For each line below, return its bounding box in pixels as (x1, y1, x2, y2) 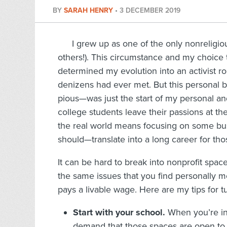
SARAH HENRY (64, 6, 115, 15)
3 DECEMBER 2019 (120, 6, 180, 15)
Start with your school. (73, 207, 165, 218)
